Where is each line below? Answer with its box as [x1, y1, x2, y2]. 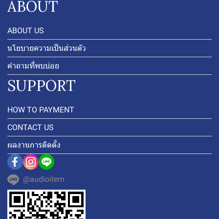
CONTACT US [7, 123, 54, 132]
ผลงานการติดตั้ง [7, 140, 61, 150]
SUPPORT [7, 76, 76, 95]
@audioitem [23, 175, 65, 184]
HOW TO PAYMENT [7, 105, 74, 115]
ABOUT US [7, 26, 44, 36]
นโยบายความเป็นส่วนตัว [7, 44, 86, 53]
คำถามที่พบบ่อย [7, 61, 59, 71]
